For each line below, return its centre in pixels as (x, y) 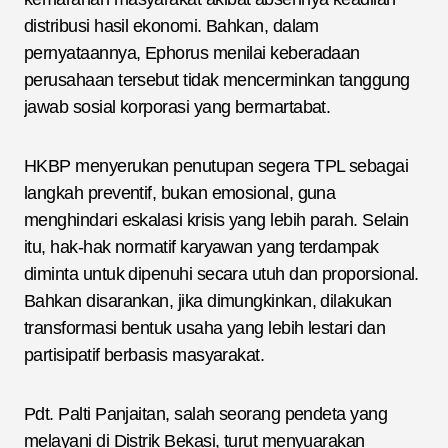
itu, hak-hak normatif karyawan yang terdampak (201, 246)
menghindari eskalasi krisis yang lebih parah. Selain (216, 219)
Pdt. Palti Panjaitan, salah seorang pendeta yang (206, 413)
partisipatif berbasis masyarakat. (144, 354)
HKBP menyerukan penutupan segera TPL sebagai (216, 165)
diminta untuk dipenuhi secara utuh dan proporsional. (221, 273)
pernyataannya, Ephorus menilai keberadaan (192, 52)
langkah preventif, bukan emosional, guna (180, 192)
